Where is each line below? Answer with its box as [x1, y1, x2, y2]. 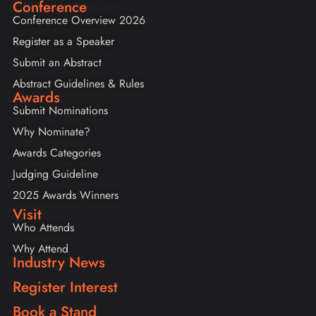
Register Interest [13, 276, 118, 298]
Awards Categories [13, 144, 101, 161]
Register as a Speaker [13, 32, 114, 49]
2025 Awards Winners [13, 186, 119, 203]
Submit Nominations [13, 102, 108, 119]
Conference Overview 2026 [13, 11, 145, 28]
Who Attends [13, 219, 74, 236]
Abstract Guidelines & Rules [13, 75, 144, 92]
